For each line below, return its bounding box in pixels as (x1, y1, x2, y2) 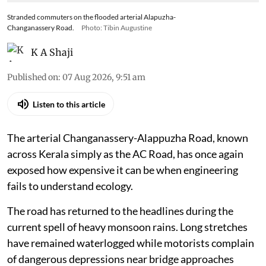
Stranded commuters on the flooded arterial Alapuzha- (7, 12, 176, 22)
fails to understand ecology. (7, 179, 133, 193)
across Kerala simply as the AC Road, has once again (7, 147, 243, 161)
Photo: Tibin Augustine (81, 23, 152, 33)
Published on (7, 72, 58, 83)
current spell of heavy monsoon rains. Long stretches (7, 220, 248, 234)
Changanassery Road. (7, 23, 74, 33)
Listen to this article (33, 99, 105, 109)
